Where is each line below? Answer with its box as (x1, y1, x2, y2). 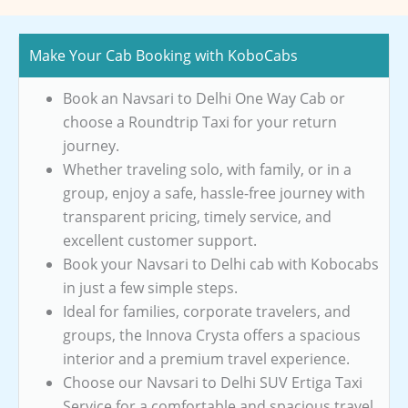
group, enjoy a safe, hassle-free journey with (63, 182, 365, 203)
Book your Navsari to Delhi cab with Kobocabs (63, 253, 379, 274)
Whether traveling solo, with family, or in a (63, 158, 352, 179)
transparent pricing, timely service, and (63, 206, 331, 227)
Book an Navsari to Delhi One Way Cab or (63, 87, 345, 108)
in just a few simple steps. (63, 277, 238, 298)
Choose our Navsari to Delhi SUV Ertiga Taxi (63, 372, 362, 393)
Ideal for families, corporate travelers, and (63, 301, 351, 321)
